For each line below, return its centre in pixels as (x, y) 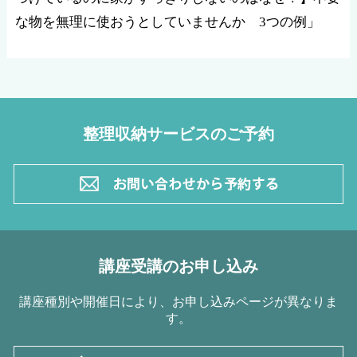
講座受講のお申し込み (178, 266)
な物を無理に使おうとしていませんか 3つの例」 (167, 22)
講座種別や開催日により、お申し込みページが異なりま (178, 301)
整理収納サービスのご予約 (178, 133)
